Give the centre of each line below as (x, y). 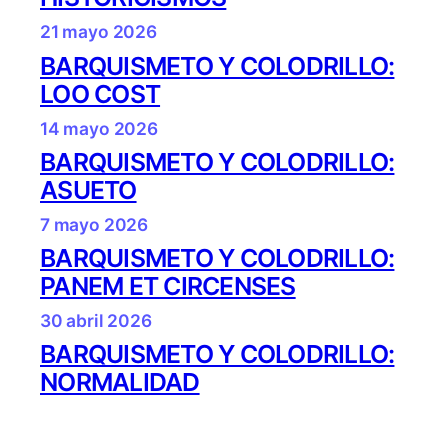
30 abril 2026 (96, 320)
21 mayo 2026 (98, 32)
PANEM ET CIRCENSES (168, 285)
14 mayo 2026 (99, 128)
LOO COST (100, 93)
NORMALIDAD (120, 382)
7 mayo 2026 (94, 224)
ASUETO (88, 189)
